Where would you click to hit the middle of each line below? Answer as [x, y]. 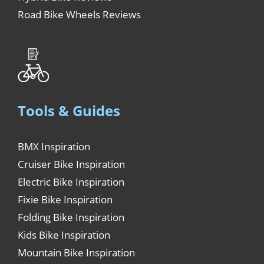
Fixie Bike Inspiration [65, 200]
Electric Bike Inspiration [71, 182]
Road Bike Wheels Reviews [79, 14]
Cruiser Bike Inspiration [71, 164]
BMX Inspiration [54, 147]
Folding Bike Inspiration [71, 217]
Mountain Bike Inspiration [76, 253]
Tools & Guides [69, 111]
